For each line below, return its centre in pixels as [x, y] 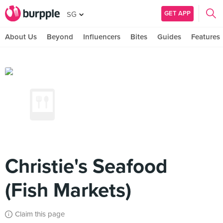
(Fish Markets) [68, 190]
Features [206, 37]
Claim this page [40, 214]
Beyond [60, 37]
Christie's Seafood [86, 166]
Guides [169, 37]
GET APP [177, 13]
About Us [21, 37]
